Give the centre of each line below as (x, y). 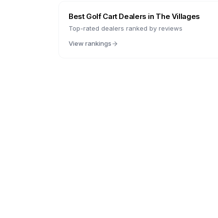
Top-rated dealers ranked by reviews (126, 28)
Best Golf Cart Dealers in (112, 16)
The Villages (178, 16)
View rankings (90, 43)
